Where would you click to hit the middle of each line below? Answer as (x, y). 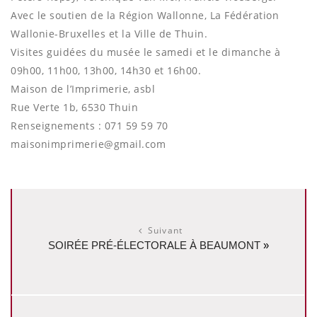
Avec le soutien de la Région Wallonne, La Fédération (145, 16)
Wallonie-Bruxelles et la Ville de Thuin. (109, 34)
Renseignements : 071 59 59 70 (90, 126)
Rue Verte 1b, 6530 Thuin (74, 108)
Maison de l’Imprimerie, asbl (83, 89)
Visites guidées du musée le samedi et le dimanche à (146, 52)
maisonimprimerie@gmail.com (88, 144)
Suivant (165, 231)
